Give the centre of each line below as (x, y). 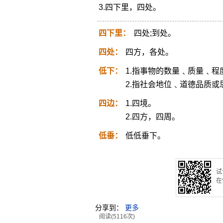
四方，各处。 (149, 52)
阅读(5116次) (117, 217)
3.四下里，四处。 (129, 7)
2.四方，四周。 (152, 117)
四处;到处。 (155, 33)
